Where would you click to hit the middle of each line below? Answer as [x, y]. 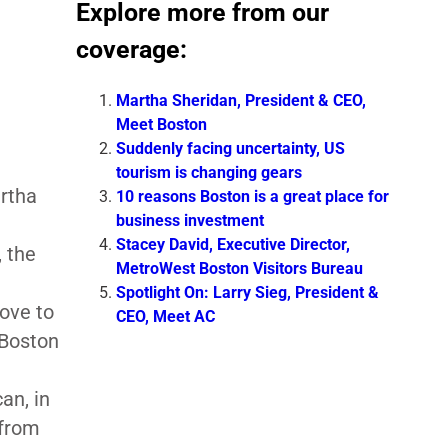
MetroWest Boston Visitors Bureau [239, 268]
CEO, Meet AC [165, 316]
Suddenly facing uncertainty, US [230, 148]
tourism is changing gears [208, 172]
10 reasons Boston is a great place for [252, 196]
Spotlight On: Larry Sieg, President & [247, 292]
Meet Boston [161, 124]
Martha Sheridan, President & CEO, [240, 100]
